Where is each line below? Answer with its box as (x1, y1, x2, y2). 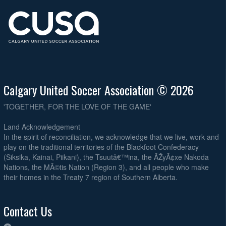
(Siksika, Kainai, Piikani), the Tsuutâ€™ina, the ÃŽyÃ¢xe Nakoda (4, 152, 209, 162)
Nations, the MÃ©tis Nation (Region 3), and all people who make (4, 162, 209, 173)
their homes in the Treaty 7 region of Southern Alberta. (4, 172, 178, 183)
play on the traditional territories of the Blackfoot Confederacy (4, 142, 199, 152)
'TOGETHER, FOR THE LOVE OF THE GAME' (4, 101, 151, 112)
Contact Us (4, 202, 52, 220)
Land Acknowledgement (4, 122, 80, 132)
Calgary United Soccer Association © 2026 (4, 81, 194, 99)
